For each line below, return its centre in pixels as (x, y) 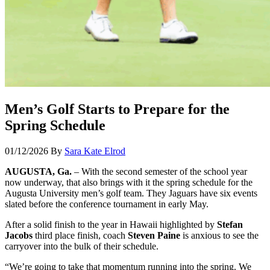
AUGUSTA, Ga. (38, 171)
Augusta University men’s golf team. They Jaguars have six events (131, 193)
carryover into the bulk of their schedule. (82, 246)
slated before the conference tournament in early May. (107, 204)
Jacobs (19, 235)
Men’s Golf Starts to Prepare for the (117, 109)
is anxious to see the (219, 235)
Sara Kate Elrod (95, 151)
